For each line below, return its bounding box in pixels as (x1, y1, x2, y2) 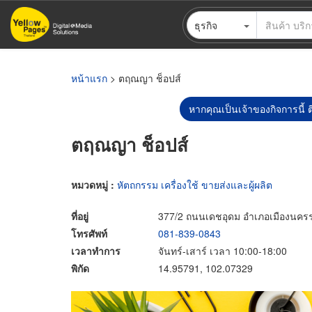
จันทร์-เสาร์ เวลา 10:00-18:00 (158, 243, 287, 258)
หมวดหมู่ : (71, 177, 117, 192)
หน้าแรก (71, 71, 107, 85)
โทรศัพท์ (71, 226, 107, 240)
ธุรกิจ (194, 17, 217, 32)
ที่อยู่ (71, 208, 88, 223)
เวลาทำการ (71, 243, 120, 258)
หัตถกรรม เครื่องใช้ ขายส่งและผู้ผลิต (117, 177, 272, 192)
